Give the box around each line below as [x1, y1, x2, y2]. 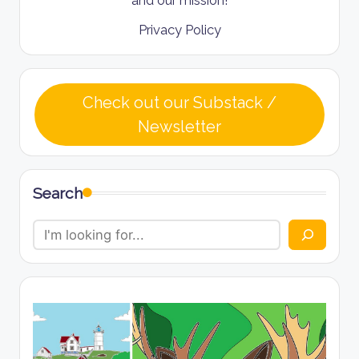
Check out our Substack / [83, 92, 276, 112]
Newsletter [138, 116, 221, 136]
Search [33, 184, 83, 202]
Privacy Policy [138, 21, 221, 38]
